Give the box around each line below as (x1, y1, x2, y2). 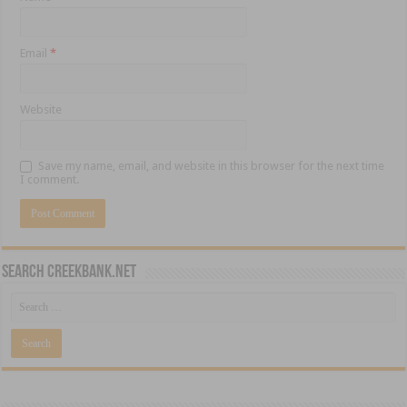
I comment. (20, 173, 80, 187)
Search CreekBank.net (2, 263, 137, 283)
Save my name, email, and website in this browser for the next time (38, 159, 385, 174)
